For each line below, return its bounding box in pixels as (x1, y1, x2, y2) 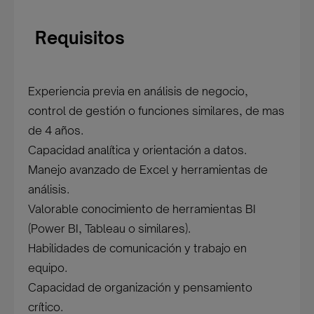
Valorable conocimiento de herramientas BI (28, 202, 257, 216)
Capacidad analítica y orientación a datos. (28, 143, 247, 157)
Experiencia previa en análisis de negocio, (28, 84, 249, 98)
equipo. (28, 261, 68, 275)
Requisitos (35, 27, 125, 48)
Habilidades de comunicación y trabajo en (28, 241, 247, 255)
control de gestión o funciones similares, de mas (28, 104, 285, 118)
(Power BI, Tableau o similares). (28, 221, 191, 235)
